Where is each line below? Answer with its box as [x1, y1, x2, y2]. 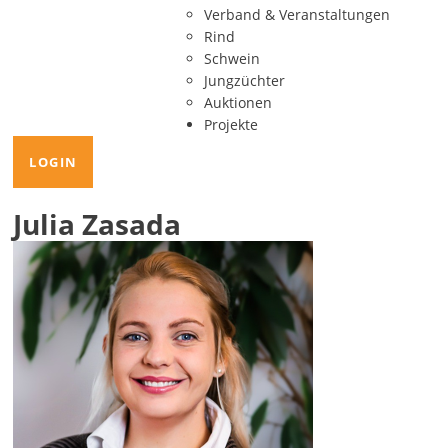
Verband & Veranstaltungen [203, 5, 390, 24]
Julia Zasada [13, 205, 182, 243]
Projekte [203, 115, 258, 134]
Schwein [203, 49, 260, 68]
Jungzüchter [203, 71, 285, 90]
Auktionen [203, 93, 272, 112]
